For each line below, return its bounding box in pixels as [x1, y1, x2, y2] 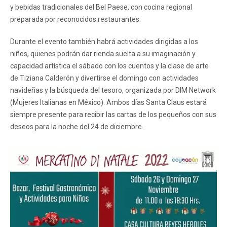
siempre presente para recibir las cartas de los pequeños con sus [10, 110, 216, 119]
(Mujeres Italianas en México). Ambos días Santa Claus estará [10, 98, 207, 106]
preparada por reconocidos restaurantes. [10, 15, 141, 23]
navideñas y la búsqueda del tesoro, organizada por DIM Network [10, 86, 216, 94]
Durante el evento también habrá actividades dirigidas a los [10, 37, 198, 46]
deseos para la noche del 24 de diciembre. [10, 122, 143, 131]
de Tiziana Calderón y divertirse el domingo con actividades [10, 73, 199, 82]
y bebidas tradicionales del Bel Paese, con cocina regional [10, 3, 192, 11]
